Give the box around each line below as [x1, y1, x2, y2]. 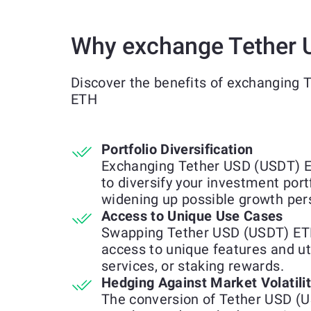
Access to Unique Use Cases [101, 208, 283, 224]
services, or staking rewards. [101, 258, 284, 274]
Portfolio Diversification [101, 141, 253, 158]
